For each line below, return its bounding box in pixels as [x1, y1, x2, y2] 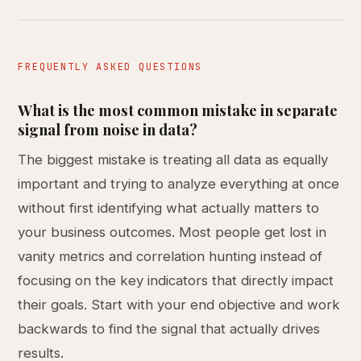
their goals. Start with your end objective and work [18, 297, 341, 313]
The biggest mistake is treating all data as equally [18, 151, 329, 168]
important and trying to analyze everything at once [18, 176, 340, 192]
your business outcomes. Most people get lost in [18, 224, 327, 240]
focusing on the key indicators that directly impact [18, 272, 334, 288]
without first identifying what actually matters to [18, 200, 320, 216]
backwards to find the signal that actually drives [18, 321, 321, 337]
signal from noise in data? [18, 119, 198, 139]
